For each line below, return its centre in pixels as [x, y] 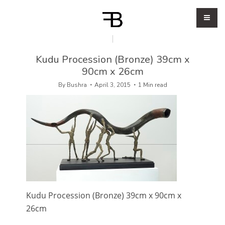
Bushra [77, 85]
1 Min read [152, 85]
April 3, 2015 [112, 85]
